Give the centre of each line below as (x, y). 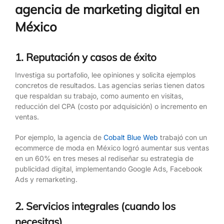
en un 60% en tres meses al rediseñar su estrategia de (104, 158)
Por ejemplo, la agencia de (59, 137)
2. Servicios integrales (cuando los (95, 206)
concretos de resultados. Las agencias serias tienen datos (110, 85)
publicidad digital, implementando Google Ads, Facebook (109, 169)
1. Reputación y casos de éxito (86, 57)
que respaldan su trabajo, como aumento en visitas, (99, 96)
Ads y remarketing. (46, 179)
